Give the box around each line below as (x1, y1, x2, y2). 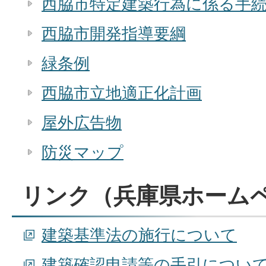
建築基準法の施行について (42, 225, 237, 245)
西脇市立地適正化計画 (42, 83, 202, 103)
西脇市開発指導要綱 (42, 24, 186, 43)
